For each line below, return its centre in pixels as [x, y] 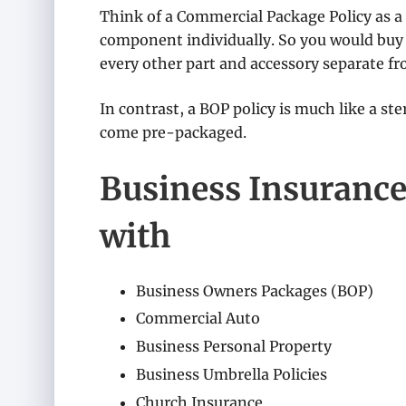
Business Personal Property [234, 347]
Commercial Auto [198, 319]
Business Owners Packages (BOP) [255, 290]
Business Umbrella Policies [232, 374]
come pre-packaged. [173, 132]
